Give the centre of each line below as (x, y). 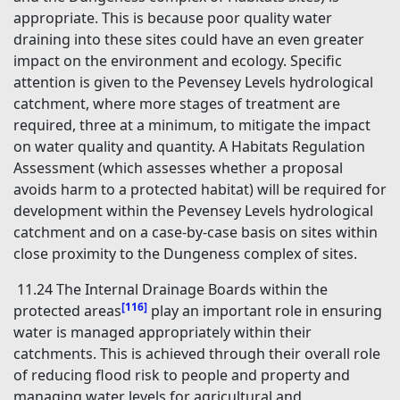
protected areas (67, 311)
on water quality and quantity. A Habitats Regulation (189, 147)
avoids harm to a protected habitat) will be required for (200, 190)
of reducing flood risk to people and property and (182, 375)
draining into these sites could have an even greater (189, 40)
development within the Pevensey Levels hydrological (193, 211)
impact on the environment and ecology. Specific (178, 61)
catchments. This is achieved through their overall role (197, 354)
